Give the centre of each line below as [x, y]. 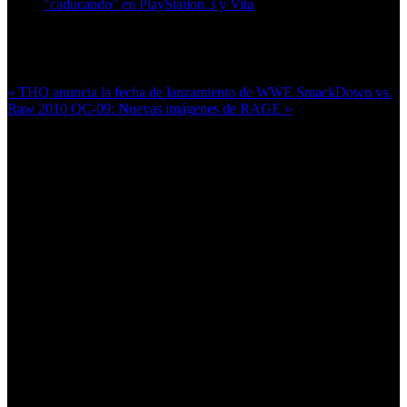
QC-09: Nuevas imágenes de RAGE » [181, 108]
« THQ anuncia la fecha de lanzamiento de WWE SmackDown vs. [199, 92]
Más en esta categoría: [75, 56]
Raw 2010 [39, 108]
